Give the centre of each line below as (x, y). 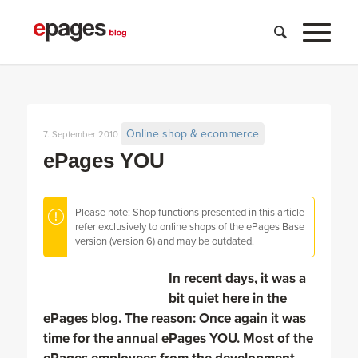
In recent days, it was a (237, 279)
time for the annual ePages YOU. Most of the (178, 339)
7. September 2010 (80, 135)
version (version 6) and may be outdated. (164, 241)
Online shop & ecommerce (192, 134)
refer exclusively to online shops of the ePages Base (189, 227)
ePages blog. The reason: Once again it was (174, 319)
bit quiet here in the (227, 299)
